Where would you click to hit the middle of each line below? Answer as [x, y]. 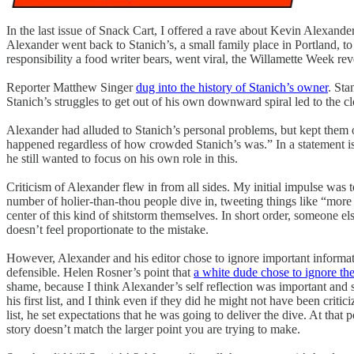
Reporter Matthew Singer [71, 87]
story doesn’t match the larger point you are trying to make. [153, 329]
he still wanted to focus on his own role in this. [122, 158]
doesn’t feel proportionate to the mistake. [107, 229]
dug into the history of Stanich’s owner [232, 87]
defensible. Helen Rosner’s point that [100, 272]
